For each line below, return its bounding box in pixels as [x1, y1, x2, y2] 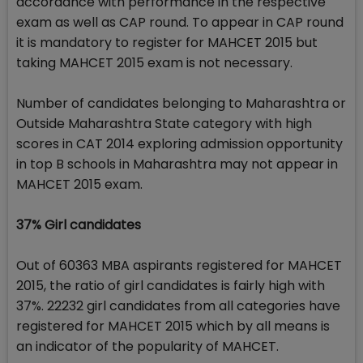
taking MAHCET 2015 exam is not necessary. [16, 53, 293, 73]
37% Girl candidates [16, 216, 141, 235]
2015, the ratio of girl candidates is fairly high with [16, 276, 325, 296]
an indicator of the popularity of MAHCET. [16, 337, 279, 357]
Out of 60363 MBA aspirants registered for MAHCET [16, 256, 342, 275]
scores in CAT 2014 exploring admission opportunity [16, 135, 343, 154]
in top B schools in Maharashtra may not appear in [16, 155, 338, 174]
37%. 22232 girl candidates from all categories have [16, 297, 340, 316]
